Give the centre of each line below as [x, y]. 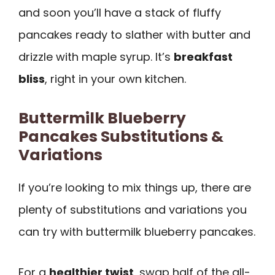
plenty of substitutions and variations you [133, 209]
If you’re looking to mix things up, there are [135, 187]
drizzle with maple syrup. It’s [96, 56]
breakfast [203, 56]
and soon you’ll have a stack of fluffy [120, 12]
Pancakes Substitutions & [121, 136]
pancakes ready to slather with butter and [134, 34]
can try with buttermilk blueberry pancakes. [137, 231]
